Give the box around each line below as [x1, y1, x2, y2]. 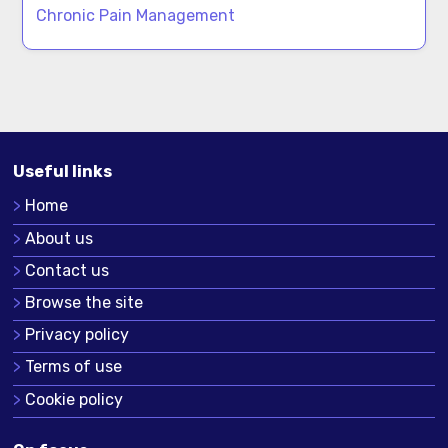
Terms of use [24, 357, 122, 377]
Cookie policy [24, 389, 123, 409]
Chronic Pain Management [36, 6, 236, 26]
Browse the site [24, 292, 143, 312]
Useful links [12, 162, 112, 181]
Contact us [24, 260, 109, 280]
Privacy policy [24, 325, 129, 345]
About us [24, 228, 93, 248]
